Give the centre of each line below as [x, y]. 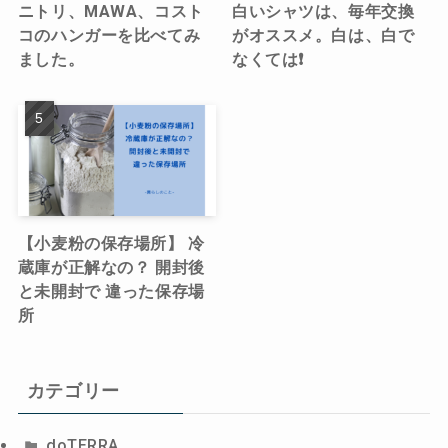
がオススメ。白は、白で [323, 36]
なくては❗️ [268, 60]
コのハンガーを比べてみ [109, 36]
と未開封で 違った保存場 [111, 292]
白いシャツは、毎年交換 [323, 12]
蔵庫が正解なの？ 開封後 [111, 268]
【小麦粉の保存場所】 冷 [111, 244]
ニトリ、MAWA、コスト [110, 12]
